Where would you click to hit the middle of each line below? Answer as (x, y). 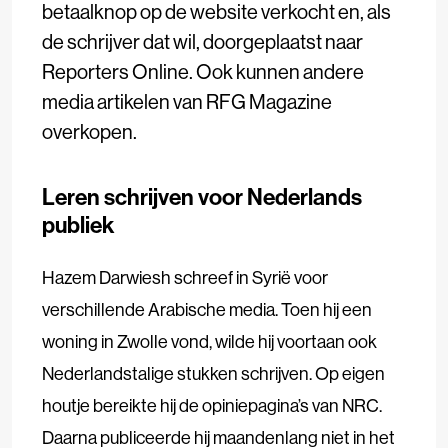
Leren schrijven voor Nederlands (202, 197)
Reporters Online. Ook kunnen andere (203, 72)
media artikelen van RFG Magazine (187, 102)
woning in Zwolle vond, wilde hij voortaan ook (209, 342)
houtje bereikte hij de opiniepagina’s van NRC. (212, 406)
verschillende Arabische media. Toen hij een (207, 310)
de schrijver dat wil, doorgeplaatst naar (202, 42)
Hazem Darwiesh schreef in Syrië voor (185, 278)
